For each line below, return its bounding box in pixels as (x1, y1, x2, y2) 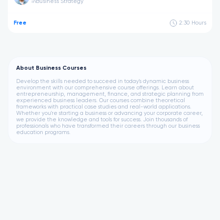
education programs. (16, 130, 71, 135)
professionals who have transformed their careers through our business (16, 123, 200, 129)
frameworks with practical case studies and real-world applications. (16, 104, 192, 110)
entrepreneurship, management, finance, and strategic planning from (16, 91, 204, 97)
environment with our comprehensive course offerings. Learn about (16, 85, 194, 90)
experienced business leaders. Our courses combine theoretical (16, 98, 185, 103)
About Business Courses (16, 65, 86, 71)
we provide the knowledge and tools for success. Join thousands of (16, 117, 188, 122)
